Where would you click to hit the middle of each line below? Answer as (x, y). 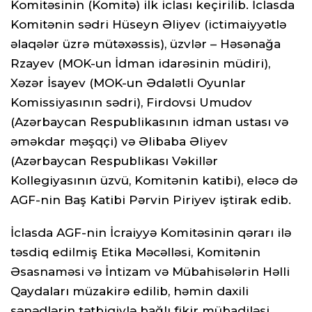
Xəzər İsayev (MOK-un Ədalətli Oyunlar (128, 83)
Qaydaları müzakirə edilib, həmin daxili (130, 291)
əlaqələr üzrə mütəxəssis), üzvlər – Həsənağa (146, 44)
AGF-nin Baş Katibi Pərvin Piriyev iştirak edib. (151, 200)
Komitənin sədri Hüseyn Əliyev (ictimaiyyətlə (148, 25)
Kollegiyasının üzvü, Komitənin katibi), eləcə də (154, 181)
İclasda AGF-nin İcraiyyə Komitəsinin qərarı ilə (151, 232)
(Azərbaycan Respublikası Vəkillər (114, 161)
